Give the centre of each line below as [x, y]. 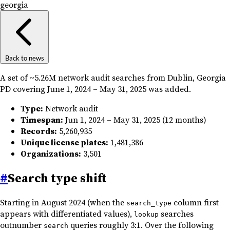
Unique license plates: [64, 142]
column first [195, 202]
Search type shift [57, 178]
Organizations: [51, 153]
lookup [146, 214]
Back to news [24, 58]
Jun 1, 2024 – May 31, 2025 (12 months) [135, 119]
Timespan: [42, 119]
